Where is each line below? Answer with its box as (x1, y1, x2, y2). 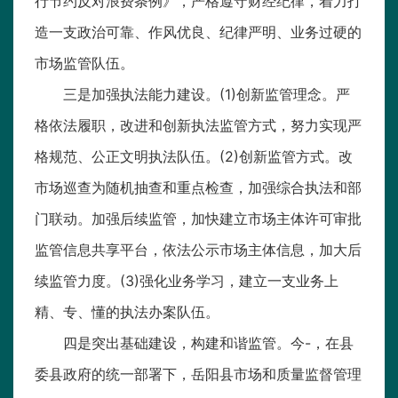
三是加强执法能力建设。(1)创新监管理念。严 (63, 85, 350, 104)
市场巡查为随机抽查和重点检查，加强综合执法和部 (35, 179, 362, 197)
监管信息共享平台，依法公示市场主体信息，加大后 (35, 241, 362, 259)
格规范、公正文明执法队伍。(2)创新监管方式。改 (35, 147, 353, 166)
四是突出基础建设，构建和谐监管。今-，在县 (63, 334, 354, 353)
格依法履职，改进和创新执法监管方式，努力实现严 (35, 116, 362, 135)
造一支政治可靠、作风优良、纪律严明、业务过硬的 (35, 23, 362, 42)
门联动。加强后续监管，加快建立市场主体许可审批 (35, 210, 362, 228)
